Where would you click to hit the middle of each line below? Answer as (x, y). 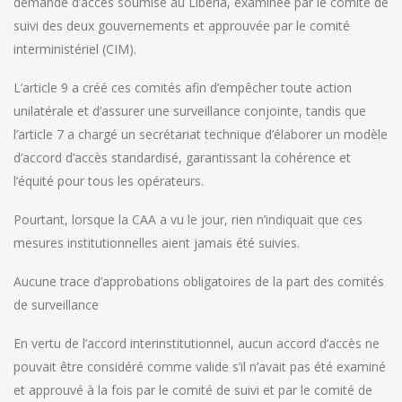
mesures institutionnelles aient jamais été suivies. (157, 242)
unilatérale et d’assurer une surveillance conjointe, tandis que (190, 110)
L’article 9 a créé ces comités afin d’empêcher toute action (183, 87)
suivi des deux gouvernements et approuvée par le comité (182, 25)
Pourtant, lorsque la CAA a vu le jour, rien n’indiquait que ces (188, 219)
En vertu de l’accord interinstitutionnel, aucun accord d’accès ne (197, 343)
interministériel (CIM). (75, 48)
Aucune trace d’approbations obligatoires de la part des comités (199, 281)
